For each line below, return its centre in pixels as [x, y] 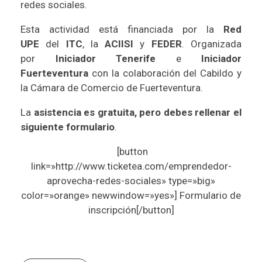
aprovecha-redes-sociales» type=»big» [131, 180]
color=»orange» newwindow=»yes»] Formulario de [131, 195]
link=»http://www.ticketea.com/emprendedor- [131, 166]
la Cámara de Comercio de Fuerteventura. [112, 87]
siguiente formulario [68, 127]
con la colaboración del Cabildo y [165, 73]
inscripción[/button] [131, 210]
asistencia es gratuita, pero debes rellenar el [138, 112]
